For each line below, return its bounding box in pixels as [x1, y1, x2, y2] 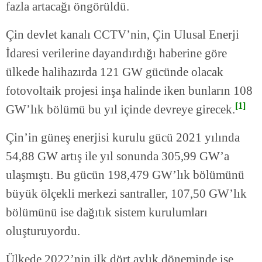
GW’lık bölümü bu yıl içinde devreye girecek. [6, 102, 235, 117]
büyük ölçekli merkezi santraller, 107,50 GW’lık [6, 187, 247, 201]
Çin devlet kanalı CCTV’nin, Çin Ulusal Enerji [6, 27, 239, 42]
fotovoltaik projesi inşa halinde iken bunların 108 [6, 84, 253, 98]
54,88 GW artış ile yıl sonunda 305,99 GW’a [6, 149, 229, 164]
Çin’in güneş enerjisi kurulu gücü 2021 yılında [6, 130, 240, 145]
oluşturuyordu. [6, 224, 80, 239]
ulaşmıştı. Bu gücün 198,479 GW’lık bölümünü [6, 168, 244, 182]
